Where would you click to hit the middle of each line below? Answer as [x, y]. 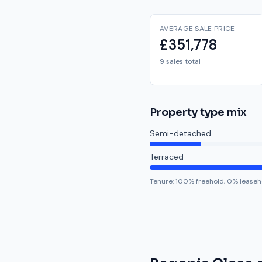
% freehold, [207, 181]
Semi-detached [180, 133]
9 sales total [180, 61]
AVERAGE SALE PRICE [197, 29]
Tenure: [163, 181]
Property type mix [198, 112]
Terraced [167, 157]
